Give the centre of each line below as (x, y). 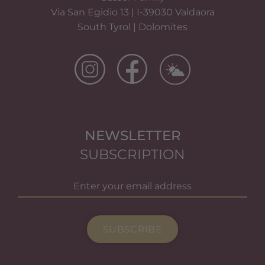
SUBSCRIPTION (132, 155)
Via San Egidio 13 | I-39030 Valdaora (132, 12)
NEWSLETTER (132, 136)
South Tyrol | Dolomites (132, 27)
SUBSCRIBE (132, 229)
